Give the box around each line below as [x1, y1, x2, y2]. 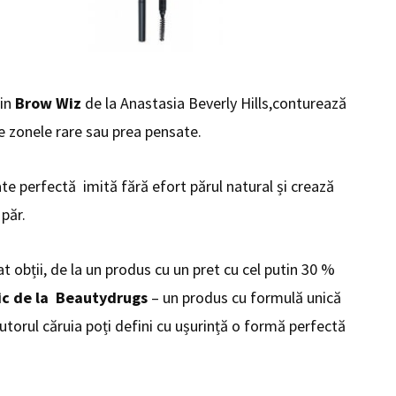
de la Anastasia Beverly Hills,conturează [80, 93, 346, 114]
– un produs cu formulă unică [147, 287, 341, 308]
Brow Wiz [14, 93, 81, 114]
